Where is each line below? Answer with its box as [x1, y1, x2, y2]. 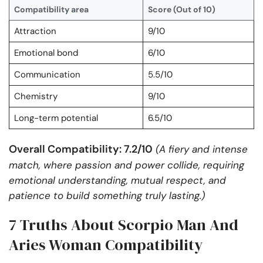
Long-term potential [14, 112, 98, 124]
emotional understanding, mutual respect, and [9, 173, 226, 187]
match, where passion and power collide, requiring [9, 158, 244, 171]
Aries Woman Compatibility [9, 234, 203, 255]
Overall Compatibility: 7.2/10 [9, 141, 153, 156]
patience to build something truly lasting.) [9, 188, 205, 202]
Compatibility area [14, 4, 89, 15]
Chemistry [14, 90, 58, 102]
